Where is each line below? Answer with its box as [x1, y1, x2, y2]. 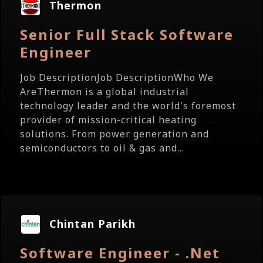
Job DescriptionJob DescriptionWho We [20, 71, 214, 84]
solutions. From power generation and [20, 127, 209, 140]
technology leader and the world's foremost [20, 99, 236, 112]
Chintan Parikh [49, 217, 136, 231]
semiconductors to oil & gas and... [20, 141, 184, 154]
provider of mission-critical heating [20, 113, 197, 126]
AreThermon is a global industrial [20, 85, 189, 98]
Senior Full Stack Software [20, 25, 234, 44]
